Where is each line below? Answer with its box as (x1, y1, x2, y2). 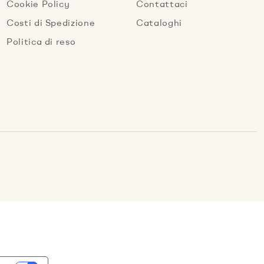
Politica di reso (6, 38, 76, 47)
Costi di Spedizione (6, 19, 95, 28)
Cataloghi (136, 19, 182, 28)
